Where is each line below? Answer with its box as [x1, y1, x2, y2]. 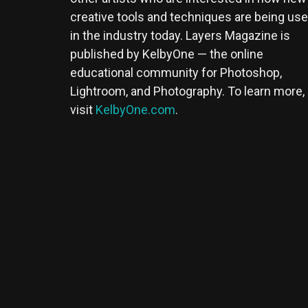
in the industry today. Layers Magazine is [70, 28, 290, 43]
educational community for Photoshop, [70, 65, 282, 80]
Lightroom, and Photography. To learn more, [70, 84, 305, 99]
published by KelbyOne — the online [70, 47, 263, 62]
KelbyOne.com [96, 102, 175, 118]
